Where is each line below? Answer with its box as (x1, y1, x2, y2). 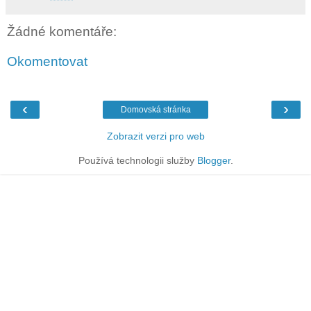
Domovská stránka (120, 104, 191, 115)
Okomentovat (7, 54, 87, 69)
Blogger (196, 154, 230, 166)
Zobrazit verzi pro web (106, 130, 205, 142)
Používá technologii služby (78, 154, 197, 166)
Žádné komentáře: (7, 24, 117, 39)
